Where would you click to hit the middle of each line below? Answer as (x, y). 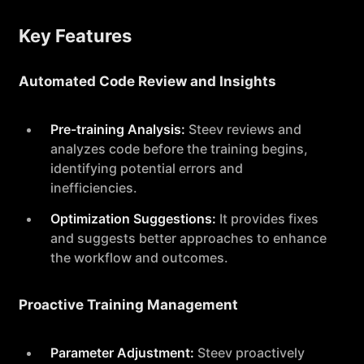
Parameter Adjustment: (122, 353)
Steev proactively (249, 353)
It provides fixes (267, 219)
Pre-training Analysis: (118, 129)
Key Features (75, 36)
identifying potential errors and (147, 168)
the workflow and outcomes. (139, 258)
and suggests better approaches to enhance (188, 238)
